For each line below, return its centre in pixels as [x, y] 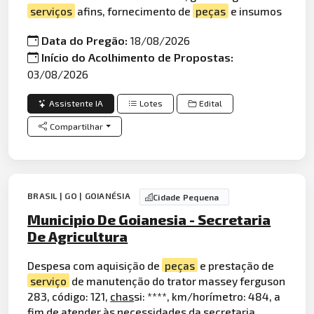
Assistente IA [76, 104]
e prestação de [236, 265]
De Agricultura [78, 237]
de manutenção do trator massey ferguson [178, 280]
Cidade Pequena [186, 197]
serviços [52, 11]
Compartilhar [77, 126]
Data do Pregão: [86, 40]
